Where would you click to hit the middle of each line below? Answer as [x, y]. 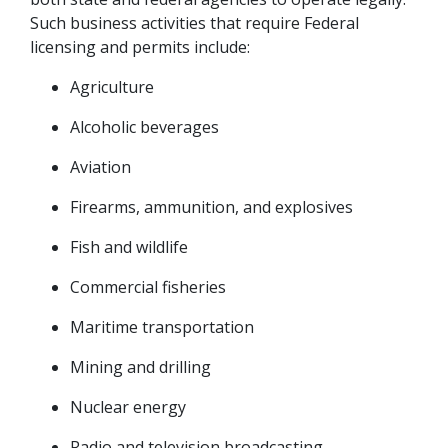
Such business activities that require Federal [194, 23]
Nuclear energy [128, 407]
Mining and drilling [140, 367]
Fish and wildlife [129, 247]
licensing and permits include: [140, 47]
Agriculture [112, 87]
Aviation [100, 167]
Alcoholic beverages [144, 127]
